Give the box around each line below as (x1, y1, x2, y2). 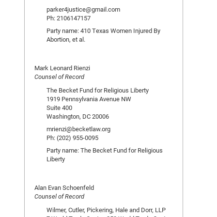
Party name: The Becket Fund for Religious (46, 146, 163, 155)
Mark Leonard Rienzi (34, 63, 90, 72)
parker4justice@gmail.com (46, 5, 120, 14)
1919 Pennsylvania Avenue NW (46, 94, 131, 103)
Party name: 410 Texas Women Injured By (46, 26, 160, 35)
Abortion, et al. (46, 35, 85, 44)
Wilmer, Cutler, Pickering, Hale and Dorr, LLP (46, 205, 166, 214)
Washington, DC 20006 (46, 112, 109, 121)
